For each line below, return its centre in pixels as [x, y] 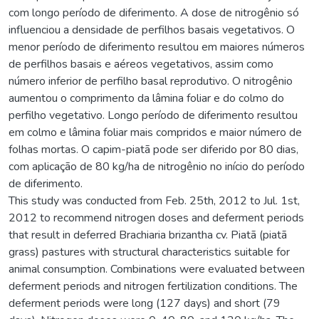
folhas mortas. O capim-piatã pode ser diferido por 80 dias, [153, 149]
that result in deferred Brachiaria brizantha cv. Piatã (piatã [148, 235]
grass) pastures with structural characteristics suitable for [149, 252]
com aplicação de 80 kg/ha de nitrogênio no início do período [157, 166]
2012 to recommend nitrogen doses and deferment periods [156, 218]
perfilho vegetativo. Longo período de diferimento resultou [153, 115]
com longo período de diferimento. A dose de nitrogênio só [154, 12]
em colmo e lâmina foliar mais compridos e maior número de [155, 132]
